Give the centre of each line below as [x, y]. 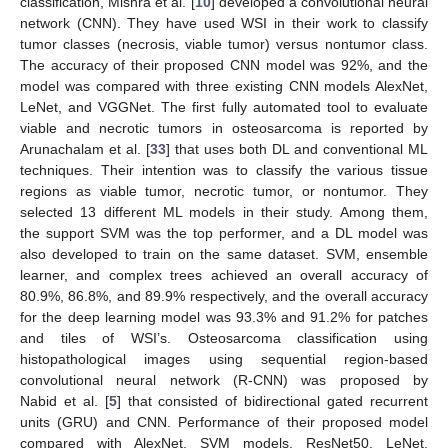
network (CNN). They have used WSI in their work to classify [224, 22]
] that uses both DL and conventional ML [297, 148]
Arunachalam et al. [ [85, 148]
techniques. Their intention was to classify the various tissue [224, 169]
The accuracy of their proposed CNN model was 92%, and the [224, 64]
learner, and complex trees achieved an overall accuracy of [224, 274]
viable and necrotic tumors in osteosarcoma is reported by [224, 127]
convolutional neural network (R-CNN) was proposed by [224, 379]
